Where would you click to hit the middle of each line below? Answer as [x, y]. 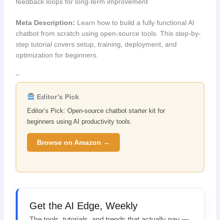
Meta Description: [45, 22]
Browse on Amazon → [74, 143]
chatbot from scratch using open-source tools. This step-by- [108, 33]
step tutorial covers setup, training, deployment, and [96, 44]
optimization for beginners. [57, 55]
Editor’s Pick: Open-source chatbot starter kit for [96, 111]
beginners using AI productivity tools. [80, 122]
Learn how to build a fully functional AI [135, 22]
